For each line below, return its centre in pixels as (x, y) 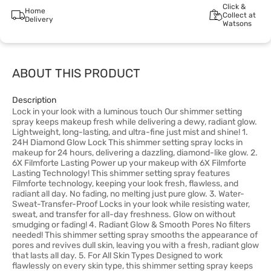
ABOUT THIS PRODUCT (76, 73)
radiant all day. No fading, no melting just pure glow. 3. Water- (128, 194)
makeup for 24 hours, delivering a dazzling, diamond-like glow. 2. (135, 153)
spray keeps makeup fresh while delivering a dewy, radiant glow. (135, 122)
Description (34, 100)
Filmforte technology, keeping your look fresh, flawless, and (125, 184)
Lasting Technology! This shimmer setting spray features (121, 173)
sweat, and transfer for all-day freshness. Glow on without (124, 214)
